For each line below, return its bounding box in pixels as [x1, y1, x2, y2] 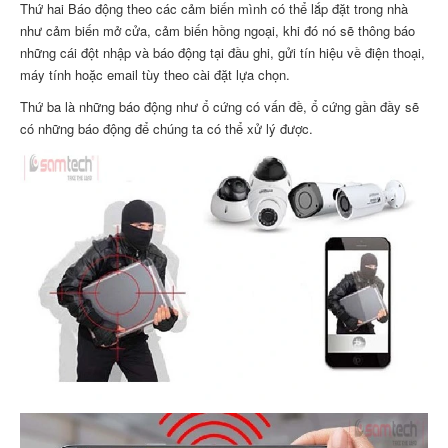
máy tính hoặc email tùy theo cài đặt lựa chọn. [20, 64, 294, 84]
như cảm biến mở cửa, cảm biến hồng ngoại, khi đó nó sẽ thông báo [20, 20, 415, 40]
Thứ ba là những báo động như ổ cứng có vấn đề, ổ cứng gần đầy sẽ [20, 96, 419, 116]
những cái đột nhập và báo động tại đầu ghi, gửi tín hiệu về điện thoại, [20, 42, 425, 62]
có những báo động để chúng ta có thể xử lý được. [20, 118, 317, 138]
